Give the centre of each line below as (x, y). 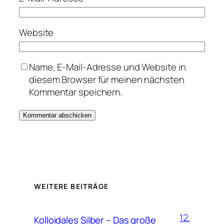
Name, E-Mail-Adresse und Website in (107, 67)
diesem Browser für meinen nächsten (107, 80)
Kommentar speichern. (76, 92)
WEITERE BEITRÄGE (71, 186)
